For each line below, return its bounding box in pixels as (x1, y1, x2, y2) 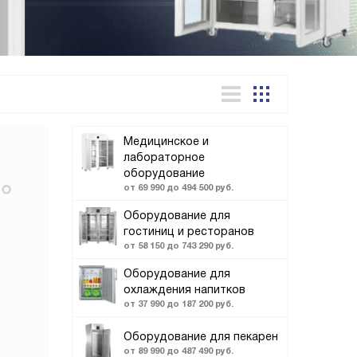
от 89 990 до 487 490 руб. (124, 346, 233, 355)
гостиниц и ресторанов (124, 225, 254, 237)
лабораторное (124, 151, 205, 163)
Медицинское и (124, 135, 209, 147)
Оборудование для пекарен (124, 330, 278, 343)
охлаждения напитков (124, 283, 245, 296)
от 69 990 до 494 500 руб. (124, 182, 233, 192)
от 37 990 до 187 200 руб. (124, 299, 233, 308)
